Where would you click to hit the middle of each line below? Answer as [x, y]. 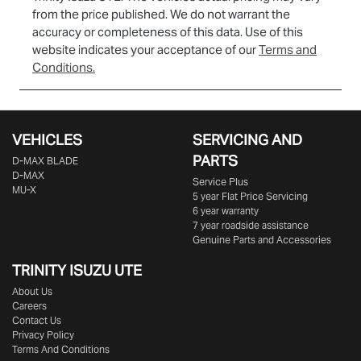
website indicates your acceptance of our [144, 49]
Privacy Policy [43, 334]
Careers [29, 305]
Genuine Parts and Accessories [262, 239]
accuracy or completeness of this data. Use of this [168, 31]
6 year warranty [226, 210]
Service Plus [220, 181]
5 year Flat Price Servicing [250, 196]
